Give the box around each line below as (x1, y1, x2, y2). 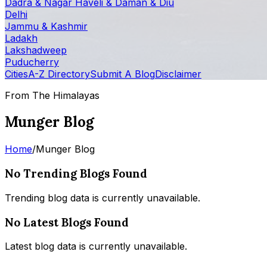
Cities (5, 67, 28, 80)
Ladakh (5, 32, 38, 44)
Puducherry (5, 55, 59, 68)
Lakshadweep (5, 44, 67, 56)
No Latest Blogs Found (5, 215, 129, 229)
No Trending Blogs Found (5, 166, 147, 181)
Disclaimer (155, 67, 201, 80)
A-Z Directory (28, 67, 90, 80)
